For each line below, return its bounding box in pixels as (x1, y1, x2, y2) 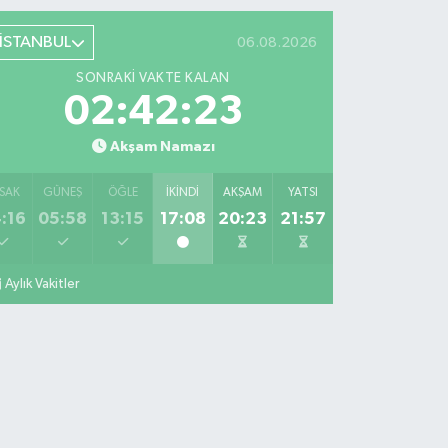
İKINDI (166, 187, 200, 200)
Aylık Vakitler (5, 277, 80, 292)
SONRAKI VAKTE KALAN (76, 71, 230, 86)
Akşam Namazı (109, 139, 215, 155)
